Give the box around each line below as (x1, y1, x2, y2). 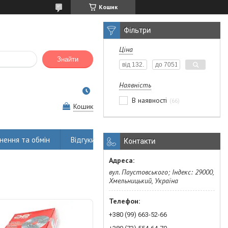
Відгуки (71, 134, 95, 145)
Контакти (124, 137, 155, 145)
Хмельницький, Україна (109, 176, 178, 185)
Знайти (57, 55, 78, 64)
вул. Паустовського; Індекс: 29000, (109, 167, 214, 177)
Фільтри (124, 26, 151, 34)
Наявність (119, 80, 151, 90)
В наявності (132, 96, 167, 105)
